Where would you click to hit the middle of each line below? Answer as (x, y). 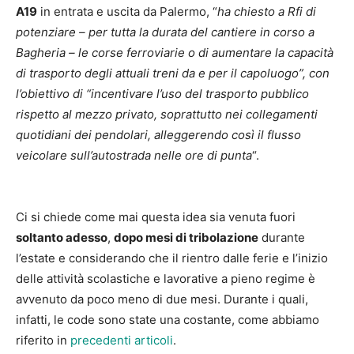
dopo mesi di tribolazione (186, 238)
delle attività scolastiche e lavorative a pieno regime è (166, 279)
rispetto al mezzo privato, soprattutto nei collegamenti (167, 115)
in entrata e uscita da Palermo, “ (127, 12)
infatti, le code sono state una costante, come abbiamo (168, 320)
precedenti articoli (122, 341)
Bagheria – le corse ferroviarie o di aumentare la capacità (175, 53)
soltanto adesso (62, 238)
